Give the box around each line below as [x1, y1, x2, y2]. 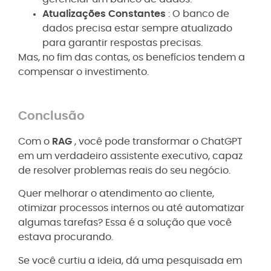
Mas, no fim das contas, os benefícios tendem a [18, 52, 245, 62]
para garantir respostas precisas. [42, 38, 203, 48]
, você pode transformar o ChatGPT [74, 137, 243, 147]
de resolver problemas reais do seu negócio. [18, 166, 230, 176]
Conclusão [18, 110, 85, 123]
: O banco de [168, 8, 229, 19]
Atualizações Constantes [42, 8, 168, 19]
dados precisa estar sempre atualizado [42, 23, 232, 33]
